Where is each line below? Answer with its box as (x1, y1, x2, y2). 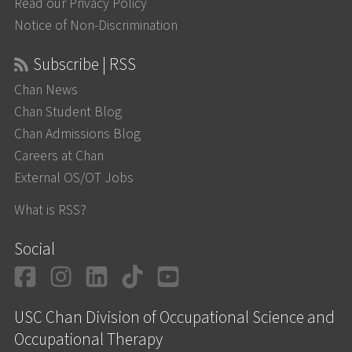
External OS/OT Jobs (13, 168, 134, 189)
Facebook (38, 258, 133, 292)
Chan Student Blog (13, 102, 122, 123)
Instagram (75, 258, 170, 292)
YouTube (181, 258, 266, 292)
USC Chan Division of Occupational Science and (13, 306, 335, 330)
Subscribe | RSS (32, 52, 136, 76)
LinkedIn (110, 258, 193, 292)
